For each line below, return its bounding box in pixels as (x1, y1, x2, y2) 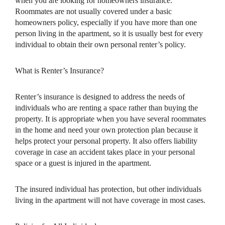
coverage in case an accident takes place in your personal (15, 148, 195, 157)
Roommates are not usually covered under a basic (15, 7, 172, 16)
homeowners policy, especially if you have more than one (15, 18, 197, 27)
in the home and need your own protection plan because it (15, 126, 198, 135)
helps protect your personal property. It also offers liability (15, 137, 197, 146)
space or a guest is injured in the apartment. (15, 159, 151, 168)
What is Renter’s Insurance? (15, 66, 104, 75)
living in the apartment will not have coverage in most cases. (15, 196, 205, 205)
